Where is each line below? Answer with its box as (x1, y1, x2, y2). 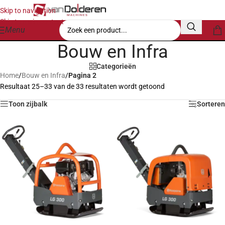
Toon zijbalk (9, 100, 47, 108)
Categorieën (96, 62, 136, 70)
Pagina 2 (68, 71, 96, 79)
